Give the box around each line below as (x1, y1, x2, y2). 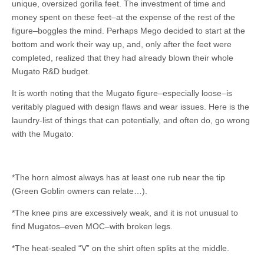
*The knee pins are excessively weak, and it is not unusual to (12, 208, 238, 218)
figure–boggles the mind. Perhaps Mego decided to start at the (12, 26, 245, 36)
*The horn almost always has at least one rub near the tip (12, 173, 225, 183)
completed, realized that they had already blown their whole (12, 53, 233, 63)
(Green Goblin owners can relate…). (12, 186, 147, 196)
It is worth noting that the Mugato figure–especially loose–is (12, 88, 232, 98)
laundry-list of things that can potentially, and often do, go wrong (12, 115, 250, 126)
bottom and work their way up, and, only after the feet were (12, 39, 232, 49)
